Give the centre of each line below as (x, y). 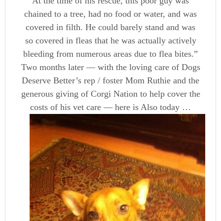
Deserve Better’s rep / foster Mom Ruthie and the (110, 80)
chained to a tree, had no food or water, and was (110, 14)
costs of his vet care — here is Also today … (110, 107)
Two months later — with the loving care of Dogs (110, 67)
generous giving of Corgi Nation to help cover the (110, 94)
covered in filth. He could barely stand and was (110, 27)
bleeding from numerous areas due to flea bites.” (110, 54)
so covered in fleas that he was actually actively (110, 40)
